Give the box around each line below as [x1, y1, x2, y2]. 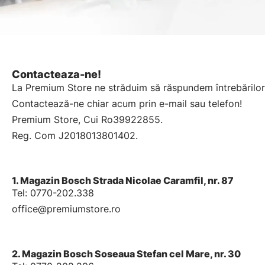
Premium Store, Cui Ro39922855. [12, 114, 163, 125]
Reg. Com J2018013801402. [12, 130, 138, 141]
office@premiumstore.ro [12, 203, 121, 215]
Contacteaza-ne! [12, 68, 101, 80]
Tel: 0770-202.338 [12, 187, 94, 199]
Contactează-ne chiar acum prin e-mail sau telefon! [12, 98, 242, 109]
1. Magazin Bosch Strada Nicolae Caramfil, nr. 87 [12, 174, 234, 186]
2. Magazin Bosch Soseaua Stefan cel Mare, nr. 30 [12, 248, 241, 260]
